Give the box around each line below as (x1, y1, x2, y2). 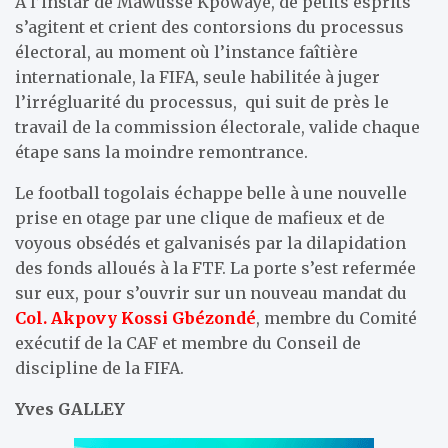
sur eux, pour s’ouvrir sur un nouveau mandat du (15, 282, 407, 303)
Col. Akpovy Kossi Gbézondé (15, 307, 256, 328)
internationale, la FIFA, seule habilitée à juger (15, 66, 380, 87)
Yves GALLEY (15, 398, 125, 419)
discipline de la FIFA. (15, 357, 184, 378)
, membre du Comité (256, 307, 417, 328)
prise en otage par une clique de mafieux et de (15, 207, 385, 228)
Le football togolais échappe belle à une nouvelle (15, 182, 407, 203)
